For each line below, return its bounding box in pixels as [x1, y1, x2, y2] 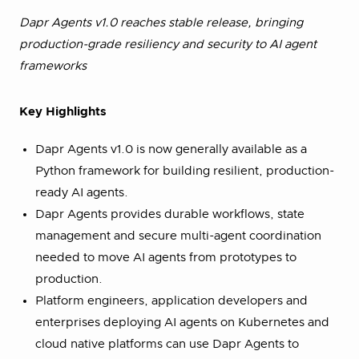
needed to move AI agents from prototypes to [35, 252, 296, 264]
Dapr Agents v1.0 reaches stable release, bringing [19, 17, 303, 29]
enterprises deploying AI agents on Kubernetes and [35, 317, 329, 329]
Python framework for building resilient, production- [35, 165, 334, 177]
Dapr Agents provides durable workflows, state [35, 208, 305, 220]
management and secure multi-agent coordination [35, 230, 321, 242]
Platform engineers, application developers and [35, 295, 308, 307]
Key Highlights [19, 106, 107, 118]
